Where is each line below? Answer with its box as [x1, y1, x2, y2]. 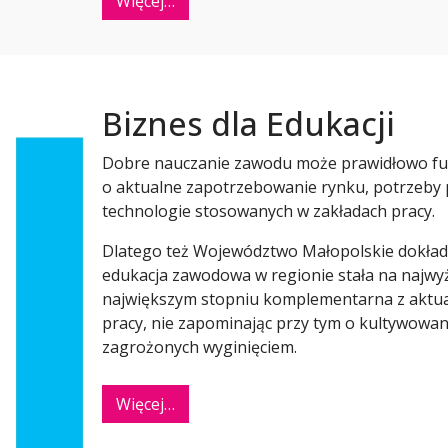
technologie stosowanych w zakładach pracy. [102, 200, 435, 223]
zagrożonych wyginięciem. [102, 336, 297, 359]
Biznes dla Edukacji [102, 102, 395, 146]
